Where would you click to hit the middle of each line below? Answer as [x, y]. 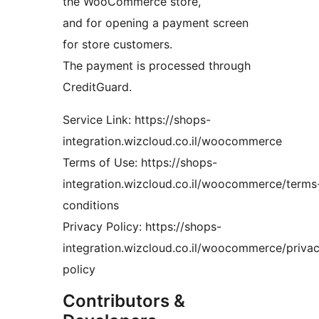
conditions [91, 205]
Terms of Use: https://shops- [140, 163]
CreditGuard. [97, 87]
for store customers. [117, 45]
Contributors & [124, 301]
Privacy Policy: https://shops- [142, 227]
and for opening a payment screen [156, 23]
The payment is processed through [157, 66]
